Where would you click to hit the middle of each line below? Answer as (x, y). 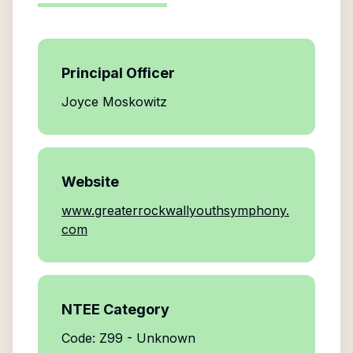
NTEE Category (115, 309)
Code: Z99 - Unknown (128, 338)
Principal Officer (118, 73)
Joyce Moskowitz (114, 102)
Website (90, 182)
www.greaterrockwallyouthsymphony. (175, 210)
